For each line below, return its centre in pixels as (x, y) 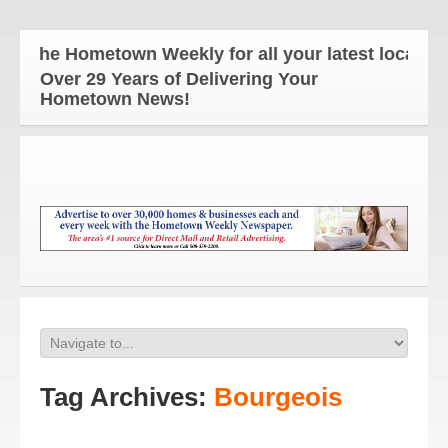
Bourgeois (278, 397)
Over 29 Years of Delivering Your (179, 79)
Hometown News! (120, 99)
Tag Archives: (127, 397)
